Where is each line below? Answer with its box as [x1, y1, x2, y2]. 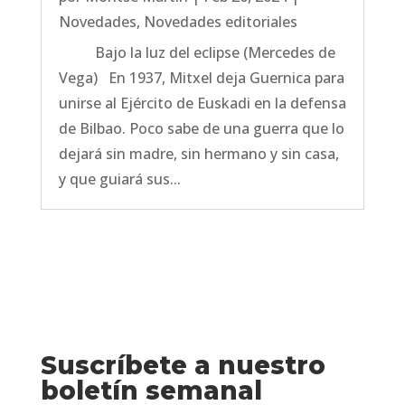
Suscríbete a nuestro [40, 350, 325, 381]
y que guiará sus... [58, 169, 181, 189]
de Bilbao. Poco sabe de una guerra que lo [58, 118, 344, 138]
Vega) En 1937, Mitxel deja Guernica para [58, 68, 344, 88]
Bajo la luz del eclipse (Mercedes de [58, 42, 335, 62]
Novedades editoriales [143, 12, 297, 32]
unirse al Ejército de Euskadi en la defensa [58, 93, 346, 113]
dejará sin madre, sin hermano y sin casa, [58, 144, 339, 164]
